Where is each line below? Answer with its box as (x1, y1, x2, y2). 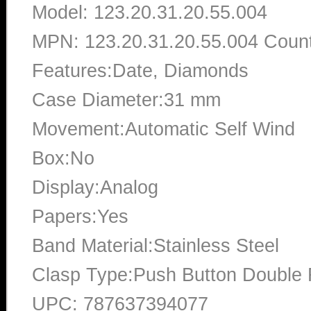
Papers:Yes (32, 205, 128, 227)
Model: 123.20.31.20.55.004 (32, 1, 267, 23)
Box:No (32, 147, 94, 169)
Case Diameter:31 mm (32, 89, 221, 110)
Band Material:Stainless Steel (32, 235, 279, 256)
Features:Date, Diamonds (32, 60, 249, 81)
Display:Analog (32, 176, 158, 198)
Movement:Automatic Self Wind (32, 118, 295, 140)
